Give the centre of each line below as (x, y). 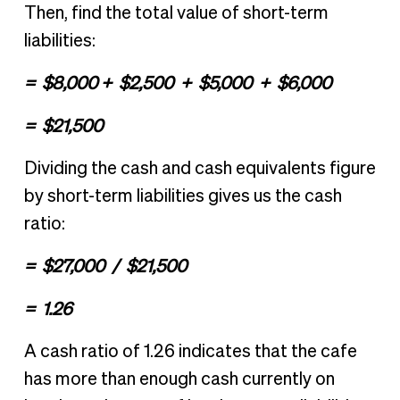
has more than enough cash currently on (179, 379)
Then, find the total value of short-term (176, 14)
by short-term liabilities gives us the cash (183, 197)
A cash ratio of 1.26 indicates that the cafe (190, 351)
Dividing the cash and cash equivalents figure (200, 169)
